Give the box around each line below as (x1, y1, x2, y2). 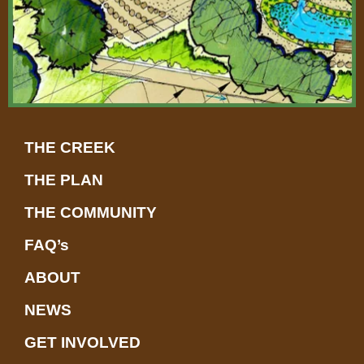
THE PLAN (24, 171, 103, 188)
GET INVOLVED (24, 333, 141, 351)
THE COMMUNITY (24, 203, 157, 221)
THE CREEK (24, 138, 115, 156)
